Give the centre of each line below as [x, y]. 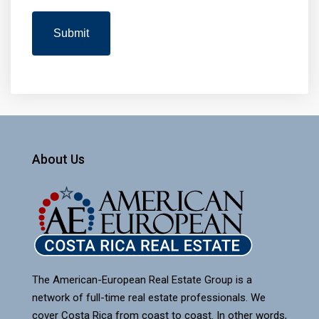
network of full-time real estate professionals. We [149, 298]
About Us [58, 159]
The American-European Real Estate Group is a [142, 280]
